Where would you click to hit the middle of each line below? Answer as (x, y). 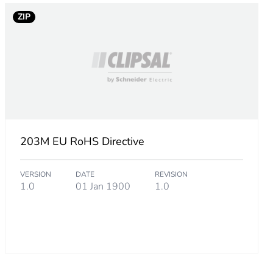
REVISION (171, 175)
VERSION (35, 175)
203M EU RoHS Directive (82, 142)
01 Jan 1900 (103, 187)
